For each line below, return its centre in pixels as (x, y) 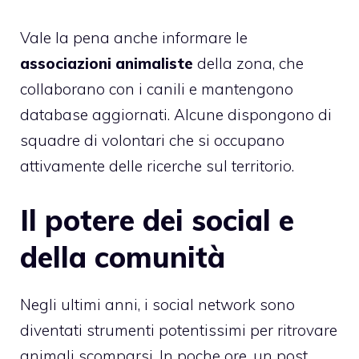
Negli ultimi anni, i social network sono (157, 304)
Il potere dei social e (157, 220)
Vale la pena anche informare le (134, 38)
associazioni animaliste (107, 64)
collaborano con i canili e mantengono (157, 89)
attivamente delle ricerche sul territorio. (157, 166)
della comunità (123, 256)
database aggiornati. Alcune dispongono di (176, 115)
